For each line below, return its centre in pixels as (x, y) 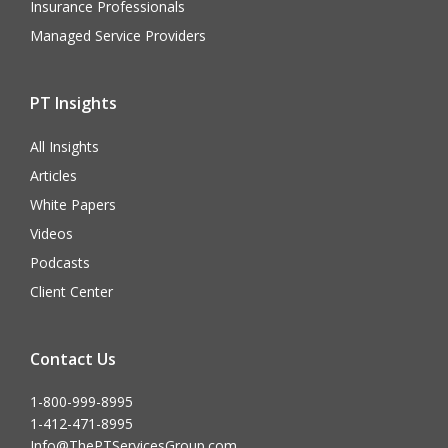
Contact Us (73, 359)
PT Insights (73, 103)
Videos (51, 234)
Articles (53, 176)
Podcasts (60, 263)
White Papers (73, 205)
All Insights (64, 147)
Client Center (71, 292)
